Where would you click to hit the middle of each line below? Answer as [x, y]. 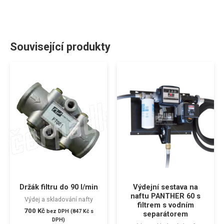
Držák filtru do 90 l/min [58, 187]
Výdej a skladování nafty [58, 199]
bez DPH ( [59, 211]
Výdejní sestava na [165, 187]
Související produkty [60, 47]
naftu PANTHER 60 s [165, 196]
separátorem [165, 214]
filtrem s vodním [165, 205]
